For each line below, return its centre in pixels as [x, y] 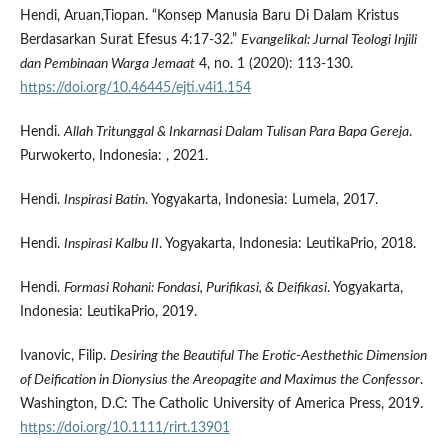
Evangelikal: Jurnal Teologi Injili [328, 39]
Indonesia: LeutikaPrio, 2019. [108, 311]
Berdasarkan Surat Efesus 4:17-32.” [130, 39]
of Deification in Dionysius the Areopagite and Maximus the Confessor [219, 379]
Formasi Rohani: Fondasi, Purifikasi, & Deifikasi [195, 287]
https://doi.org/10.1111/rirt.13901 [124, 427]
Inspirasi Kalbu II [111, 243]
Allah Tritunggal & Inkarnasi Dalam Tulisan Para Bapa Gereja [236, 131]
